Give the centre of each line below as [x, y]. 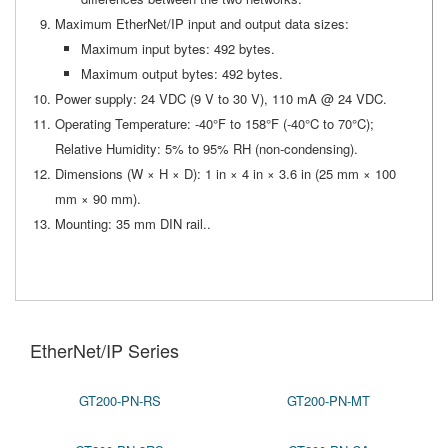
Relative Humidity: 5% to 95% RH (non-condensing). [206, 148]
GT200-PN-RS [119, 400]
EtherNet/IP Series [104, 350]
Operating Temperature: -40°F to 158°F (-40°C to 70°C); [214, 123]
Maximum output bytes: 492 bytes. [182, 73]
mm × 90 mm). [98, 198]
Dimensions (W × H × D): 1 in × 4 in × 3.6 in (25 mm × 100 [225, 173]
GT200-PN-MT [328, 400]
